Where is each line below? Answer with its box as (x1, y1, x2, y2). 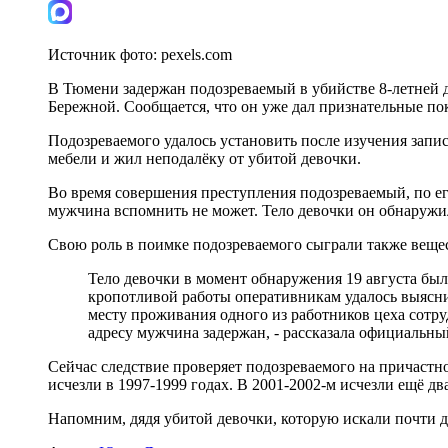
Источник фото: (48, 45, 161, 63)
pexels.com (161, 45, 232, 63)
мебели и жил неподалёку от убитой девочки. (48, 149, 361, 167)
